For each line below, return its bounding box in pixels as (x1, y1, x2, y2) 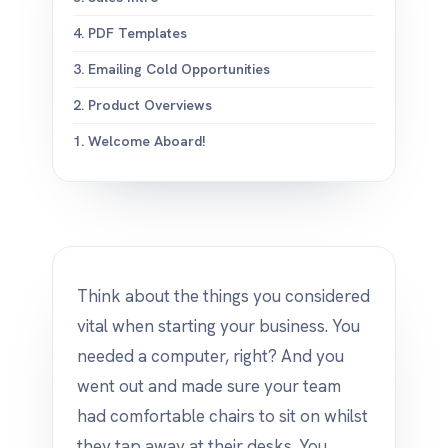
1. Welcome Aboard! (73, 132, 206, 150)
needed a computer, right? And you (77, 345, 344, 367)
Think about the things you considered (77, 285, 370, 307)
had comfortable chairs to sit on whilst (77, 405, 368, 427)
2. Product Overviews (73, 96, 212, 114)
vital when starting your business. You (77, 315, 360, 337)
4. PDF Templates (73, 24, 187, 42)
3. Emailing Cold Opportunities (73, 60, 270, 78)
